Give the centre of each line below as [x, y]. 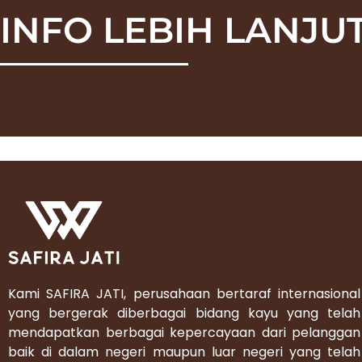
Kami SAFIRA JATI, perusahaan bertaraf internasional [184, 294]
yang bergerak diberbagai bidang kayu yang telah [184, 314]
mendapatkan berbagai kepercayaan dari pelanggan [184, 333]
